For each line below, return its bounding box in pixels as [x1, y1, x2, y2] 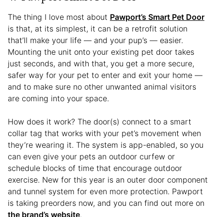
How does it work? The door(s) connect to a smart [8, 116, 191, 126]
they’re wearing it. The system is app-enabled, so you [8, 139, 203, 150]
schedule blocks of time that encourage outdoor [8, 163, 182, 173]
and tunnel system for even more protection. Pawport [8, 186, 203, 196]
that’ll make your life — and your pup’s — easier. [8, 35, 183, 45]
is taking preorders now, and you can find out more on [8, 198, 204, 208]
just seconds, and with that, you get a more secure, [8, 58, 194, 68]
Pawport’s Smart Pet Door [110, 12, 204, 22]
